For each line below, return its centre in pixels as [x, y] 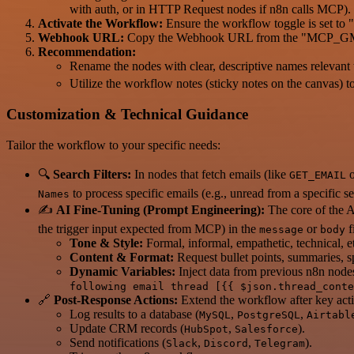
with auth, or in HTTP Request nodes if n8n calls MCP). [210, 9]
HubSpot [206, 329]
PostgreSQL [269, 314]
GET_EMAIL [318, 175]
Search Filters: [92, 174]
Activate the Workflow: [100, 24]
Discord [226, 343]
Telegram [280, 343]
